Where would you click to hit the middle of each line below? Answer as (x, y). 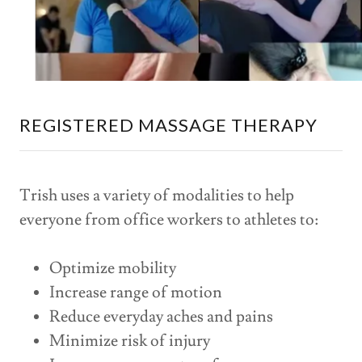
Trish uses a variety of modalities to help (157, 196)
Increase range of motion (135, 293)
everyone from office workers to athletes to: (169, 220)
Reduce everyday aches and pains (161, 317)
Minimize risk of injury (129, 341)
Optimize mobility (112, 268)
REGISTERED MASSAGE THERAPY (168, 125)
